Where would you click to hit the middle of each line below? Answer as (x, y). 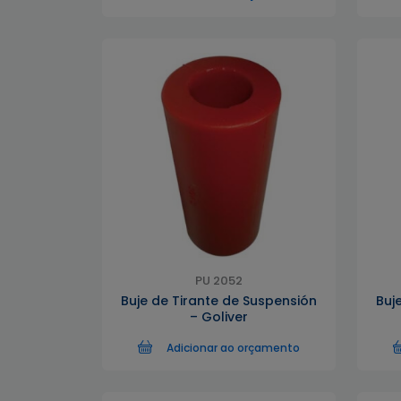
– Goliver (219, 317)
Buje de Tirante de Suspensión (219, 301)
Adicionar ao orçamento (233, 348)
